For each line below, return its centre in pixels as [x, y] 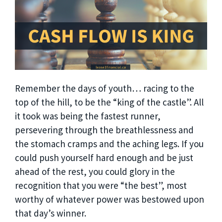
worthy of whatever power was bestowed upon [110, 199]
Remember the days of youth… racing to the [105, 88]
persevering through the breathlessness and [104, 130]
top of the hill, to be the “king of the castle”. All [109, 102]
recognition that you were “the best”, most [101, 186]
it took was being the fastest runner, [88, 116]
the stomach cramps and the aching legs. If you [109, 144]
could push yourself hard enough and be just [104, 158]
